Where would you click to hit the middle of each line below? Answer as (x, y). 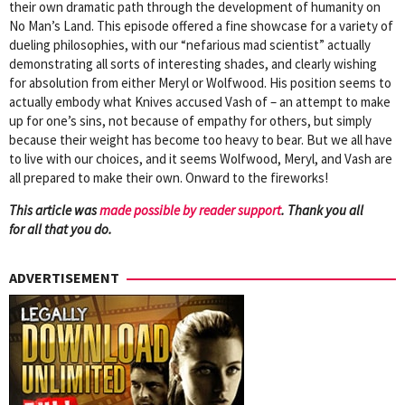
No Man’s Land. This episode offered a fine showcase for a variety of (201, 25)
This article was (54, 210)
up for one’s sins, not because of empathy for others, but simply (190, 120)
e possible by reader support (203, 210)
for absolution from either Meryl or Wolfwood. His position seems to (200, 82)
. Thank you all (322, 210)
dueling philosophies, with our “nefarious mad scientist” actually (190, 44)
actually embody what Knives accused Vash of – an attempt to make (200, 101)
